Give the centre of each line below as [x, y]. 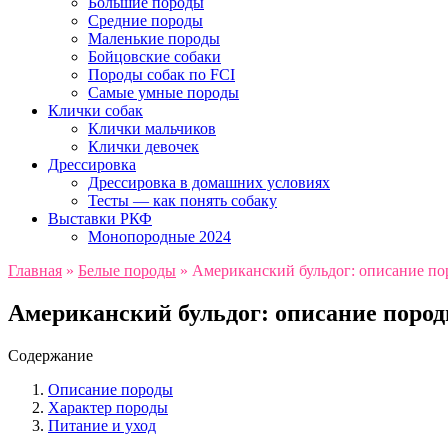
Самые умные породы [163, 93]
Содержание [50, 356]
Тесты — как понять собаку [182, 201]
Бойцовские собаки [154, 57]
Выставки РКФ [100, 219]
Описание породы [110, 390]
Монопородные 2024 [159, 237]
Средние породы [145, 21]
